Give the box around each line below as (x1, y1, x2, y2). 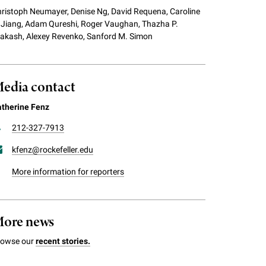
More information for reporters (12, 166, 124, 176)
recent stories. (36, 236, 90, 246)
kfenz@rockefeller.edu (12, 144, 93, 154)
